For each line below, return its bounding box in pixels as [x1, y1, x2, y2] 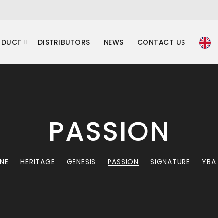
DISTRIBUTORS [37, 37, 90, 47]
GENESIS [66, 157, 96, 166]
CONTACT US [137, 37, 185, 47]
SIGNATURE [150, 157, 190, 166]
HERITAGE [20, 157, 55, 166]
